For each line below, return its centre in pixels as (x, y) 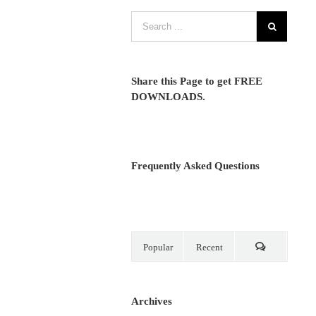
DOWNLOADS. (169, 97)
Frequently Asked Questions (196, 166)
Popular (158, 247)
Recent (209, 247)
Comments (280, 273)
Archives (152, 301)
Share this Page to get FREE (197, 81)
